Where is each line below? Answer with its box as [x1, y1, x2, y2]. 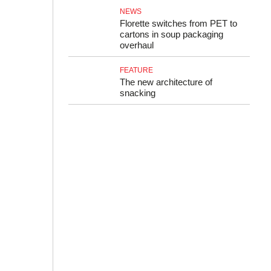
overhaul [120, 40, 154, 50]
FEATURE [120, 66, 153, 74]
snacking [120, 88, 155, 98]
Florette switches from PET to [120, 18, 237, 28]
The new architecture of [120, 77, 212, 87]
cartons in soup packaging [120, 29, 223, 39]
